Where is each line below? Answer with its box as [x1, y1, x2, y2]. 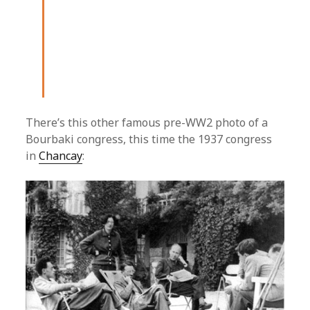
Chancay [39, 148, 83, 164]
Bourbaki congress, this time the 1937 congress [26, 131, 273, 147]
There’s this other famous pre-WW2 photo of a [26, 115, 268, 131]
